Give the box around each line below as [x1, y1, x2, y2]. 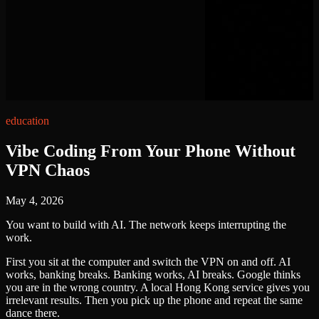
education [6, 115, 49, 127]
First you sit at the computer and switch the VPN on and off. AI [6, 255, 291, 268]
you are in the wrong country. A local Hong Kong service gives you [6, 281, 310, 293]
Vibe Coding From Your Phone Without [6, 141, 296, 160]
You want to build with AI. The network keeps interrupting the [6, 218, 286, 231]
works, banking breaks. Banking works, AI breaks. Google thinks [6, 268, 300, 281]
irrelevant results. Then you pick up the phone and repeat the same [6, 293, 303, 306]
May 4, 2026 [6, 194, 63, 206]
